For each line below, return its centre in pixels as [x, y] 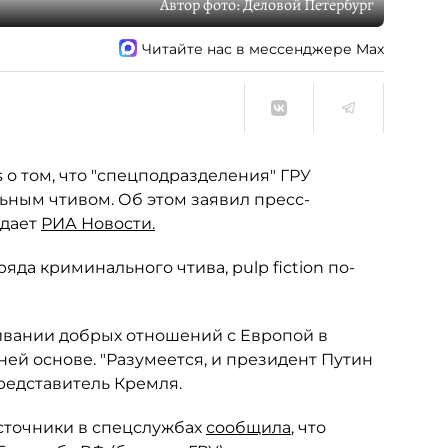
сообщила [248, 427]
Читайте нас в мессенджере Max [263, 48]
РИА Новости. [98, 223]
